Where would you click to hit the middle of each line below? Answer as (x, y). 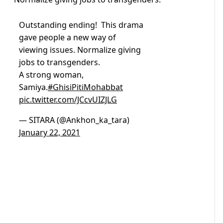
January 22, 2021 (50, 133)
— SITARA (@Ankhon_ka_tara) (74, 120)
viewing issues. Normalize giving (80, 50)
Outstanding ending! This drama (81, 25)
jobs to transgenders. (60, 62)
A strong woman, (51, 75)
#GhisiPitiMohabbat (85, 87)
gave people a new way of (67, 38)
